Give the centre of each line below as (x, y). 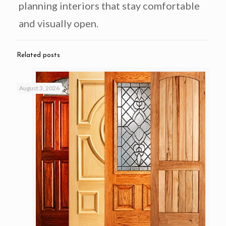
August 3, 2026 (39, 88)
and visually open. (58, 23)
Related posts (38, 55)
